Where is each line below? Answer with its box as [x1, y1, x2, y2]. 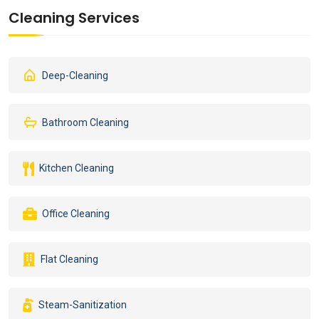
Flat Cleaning [38, 253, 98, 265]
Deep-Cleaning [40, 70, 108, 81]
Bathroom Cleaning [40, 117, 129, 128]
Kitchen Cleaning [37, 162, 114, 174]
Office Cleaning [40, 208, 110, 219]
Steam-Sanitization [36, 299, 127, 310]
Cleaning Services [9, 8, 140, 28]
